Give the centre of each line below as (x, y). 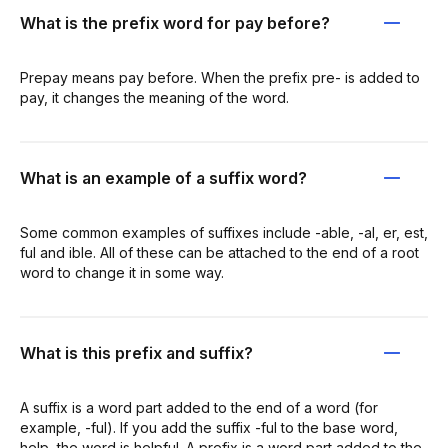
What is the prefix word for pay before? (175, 22)
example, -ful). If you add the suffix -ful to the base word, (209, 427)
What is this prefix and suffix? (136, 352)
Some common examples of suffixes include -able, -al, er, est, (224, 232)
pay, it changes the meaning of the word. (154, 97)
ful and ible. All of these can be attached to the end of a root (219, 252)
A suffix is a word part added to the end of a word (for (199, 407)
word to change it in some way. (122, 272)
